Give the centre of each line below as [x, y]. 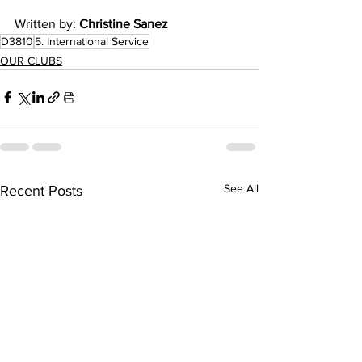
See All [241, 188]
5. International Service [92, 41]
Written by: [47, 24]
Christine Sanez [124, 24]
